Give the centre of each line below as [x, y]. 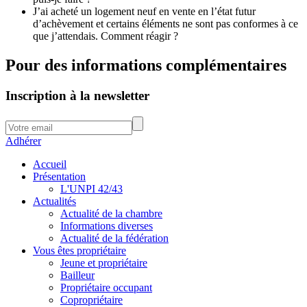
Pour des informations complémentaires [146, 65]
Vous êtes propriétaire [79, 250]
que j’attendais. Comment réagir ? [106, 36]
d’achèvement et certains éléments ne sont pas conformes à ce [165, 24]
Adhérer [23, 140]
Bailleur [77, 275]
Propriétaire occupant [106, 287]
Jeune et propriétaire [104, 262]
